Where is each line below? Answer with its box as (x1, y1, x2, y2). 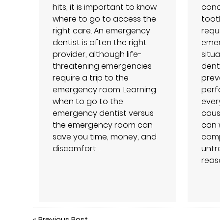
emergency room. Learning (53, 84, 157, 95)
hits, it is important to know (53, 1, 157, 13)
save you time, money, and (53, 131, 157, 142)
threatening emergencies (53, 60, 152, 72)
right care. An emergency (53, 25, 151, 36)
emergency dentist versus (53, 108, 154, 119)
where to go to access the (53, 13, 157, 25)
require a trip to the (53, 72, 129, 83)
